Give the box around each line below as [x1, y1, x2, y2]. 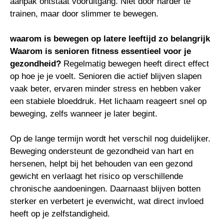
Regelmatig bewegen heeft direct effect [61, 59, 209, 68]
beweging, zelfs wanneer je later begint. [10, 109, 157, 118]
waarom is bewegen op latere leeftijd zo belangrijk [10, 34, 210, 43]
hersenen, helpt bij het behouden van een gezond [10, 159, 192, 168]
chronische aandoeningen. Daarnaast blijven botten [10, 184, 200, 193]
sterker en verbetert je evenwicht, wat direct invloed [10, 196, 203, 206]
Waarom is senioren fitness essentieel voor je [10, 46, 191, 56]
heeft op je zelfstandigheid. [10, 209, 110, 218]
